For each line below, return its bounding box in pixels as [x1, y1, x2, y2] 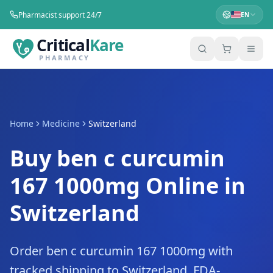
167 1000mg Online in [10, 171, 246, 200]
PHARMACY [39, 52, 90, 62]
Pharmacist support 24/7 [18, 9, 102, 20]
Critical [37, 34, 90, 56]
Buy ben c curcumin [10, 143, 225, 173]
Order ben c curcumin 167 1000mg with [10, 243, 233, 259]
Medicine [42, 118, 80, 129]
